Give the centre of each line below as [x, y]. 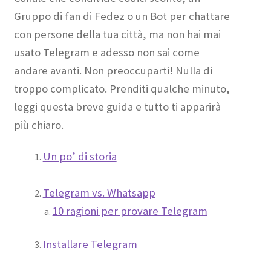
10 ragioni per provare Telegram [130, 211]
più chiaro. [38, 125]
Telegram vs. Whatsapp [99, 193]
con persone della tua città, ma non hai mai [117, 34]
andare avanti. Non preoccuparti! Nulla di [113, 70]
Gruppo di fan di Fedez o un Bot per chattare [122, 16]
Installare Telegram [90, 244]
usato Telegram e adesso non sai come [106, 52]
